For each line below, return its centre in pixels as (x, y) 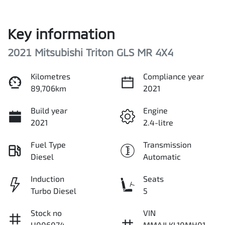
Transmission (167, 145)
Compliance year (174, 76)
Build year (49, 110)
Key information (61, 34)
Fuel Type (48, 145)
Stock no (46, 213)
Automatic (162, 157)
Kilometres (50, 76)
